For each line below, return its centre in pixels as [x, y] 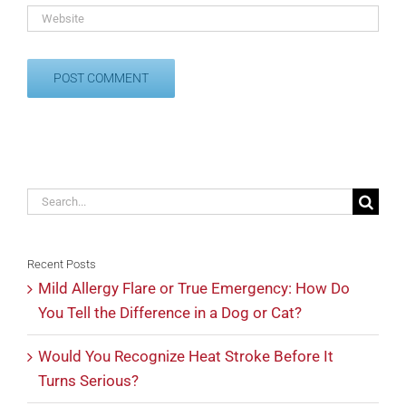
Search [50, 199]
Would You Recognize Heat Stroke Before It [186, 356]
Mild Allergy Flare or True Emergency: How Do [194, 288]
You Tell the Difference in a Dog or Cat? [170, 312]
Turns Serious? [88, 380]
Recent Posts [62, 264]
